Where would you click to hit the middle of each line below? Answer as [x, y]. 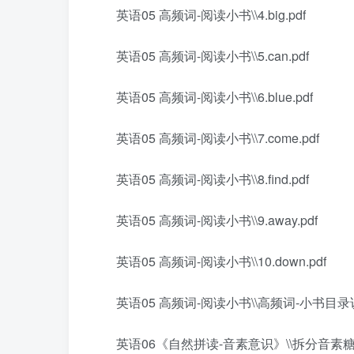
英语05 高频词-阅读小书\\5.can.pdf [213, 56]
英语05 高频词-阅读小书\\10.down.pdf [221, 261]
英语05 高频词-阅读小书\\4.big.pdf [211, 15]
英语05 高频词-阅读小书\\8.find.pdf [213, 179]
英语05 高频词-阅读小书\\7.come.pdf [218, 138]
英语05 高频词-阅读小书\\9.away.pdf [217, 220]
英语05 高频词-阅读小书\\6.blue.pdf [215, 97]
